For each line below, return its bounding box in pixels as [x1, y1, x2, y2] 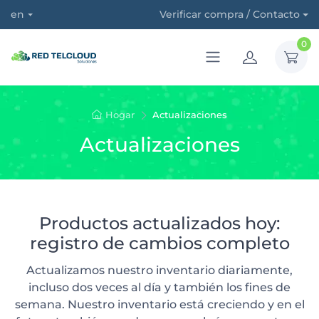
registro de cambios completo [29, 232, 290, 253]
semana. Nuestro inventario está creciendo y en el [14, 297, 305, 311]
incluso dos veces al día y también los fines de [28, 280, 291, 294]
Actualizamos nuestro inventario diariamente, [26, 263, 293, 277]
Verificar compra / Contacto [159, 8, 300, 21]
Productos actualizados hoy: [39, 212, 280, 234]
